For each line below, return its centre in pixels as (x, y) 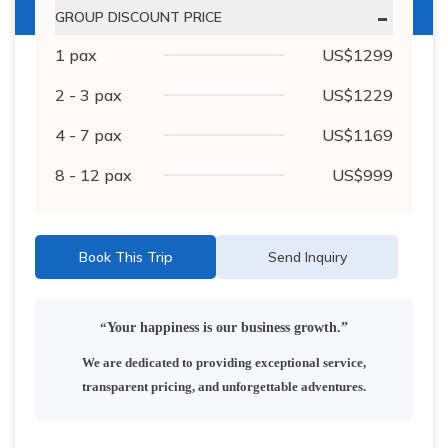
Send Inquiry (307, 257)
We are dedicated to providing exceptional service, (224, 362)
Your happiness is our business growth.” (227, 327)
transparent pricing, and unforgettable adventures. (224, 386)
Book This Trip (125, 257)
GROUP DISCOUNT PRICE (138, 17)
